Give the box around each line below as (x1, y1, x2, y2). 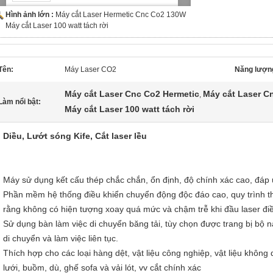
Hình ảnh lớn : (5, 10, 55, 19)
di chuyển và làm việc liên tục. (3, 233, 118, 243)
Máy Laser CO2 (65, 65, 116, 74)
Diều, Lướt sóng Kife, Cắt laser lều (3, 131, 147, 141)
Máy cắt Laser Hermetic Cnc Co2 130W (55, 10, 186, 19)
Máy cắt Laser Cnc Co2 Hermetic (65, 89, 199, 99)
